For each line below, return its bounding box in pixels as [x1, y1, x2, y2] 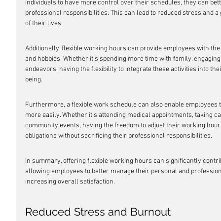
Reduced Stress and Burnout [25, 205, 171, 218]
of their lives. [25, 19, 63, 28]
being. [25, 75, 42, 84]
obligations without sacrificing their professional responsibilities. [25, 132, 212, 140]
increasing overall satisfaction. [25, 178, 115, 186]
